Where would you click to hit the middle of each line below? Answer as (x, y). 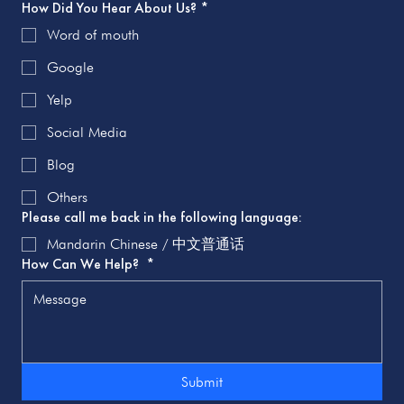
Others (67, 197)
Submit (202, 382)
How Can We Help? (82, 264)
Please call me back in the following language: (162, 217)
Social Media (87, 133)
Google (70, 68)
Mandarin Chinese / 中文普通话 (146, 244)
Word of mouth (93, 35)
